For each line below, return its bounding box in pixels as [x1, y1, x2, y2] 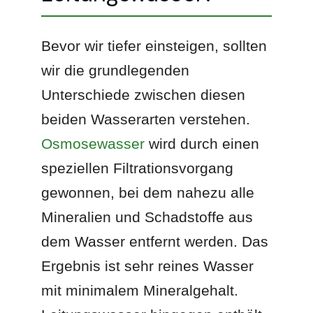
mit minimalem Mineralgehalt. [41, 282, 239, 298]
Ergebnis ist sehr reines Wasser [41, 257, 254, 274]
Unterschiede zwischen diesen [41, 86, 246, 103]
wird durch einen [145, 135, 260, 152]
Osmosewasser [41, 135, 145, 152]
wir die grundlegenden [41, 61, 190, 78]
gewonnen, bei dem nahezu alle [41, 184, 255, 201]
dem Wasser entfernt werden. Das [41, 233, 269, 249]
